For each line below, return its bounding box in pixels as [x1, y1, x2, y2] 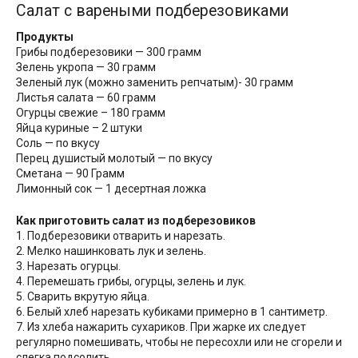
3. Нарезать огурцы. [16, 260, 121, 273]
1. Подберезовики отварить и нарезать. [16, 229, 225, 243]
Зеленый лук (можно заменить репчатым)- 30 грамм [16, 76, 293, 89]
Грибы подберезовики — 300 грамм [16, 46, 201, 59]
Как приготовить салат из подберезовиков [16, 214, 256, 228]
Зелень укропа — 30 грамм [16, 61, 156, 74]
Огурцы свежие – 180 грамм [16, 106, 165, 120]
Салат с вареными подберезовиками [16, 2, 289, 21]
